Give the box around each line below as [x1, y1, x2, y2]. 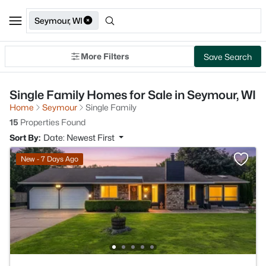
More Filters [81, 51, 129, 61]
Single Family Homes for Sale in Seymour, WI [9, 88, 256, 102]
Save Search [204, 51, 252, 62]
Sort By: [9, 132, 40, 142]
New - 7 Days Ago [21, 154, 78, 163]
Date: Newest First [43, 132, 116, 142]
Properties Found [18, 117, 85, 127]
